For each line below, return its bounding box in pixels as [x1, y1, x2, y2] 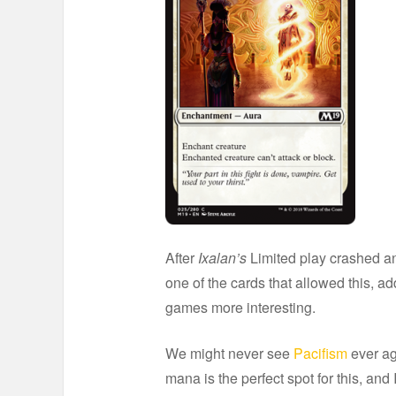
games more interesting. [165, 296, 316, 317]
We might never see [165, 342, 293, 363]
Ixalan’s [198, 247, 247, 268]
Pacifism [293, 342, 347, 363]
